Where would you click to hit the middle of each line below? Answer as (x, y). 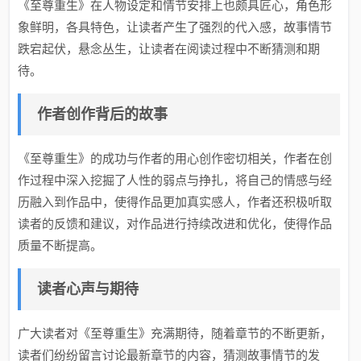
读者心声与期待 (88, 290)
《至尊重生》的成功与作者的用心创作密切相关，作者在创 (175, 159)
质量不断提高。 (60, 246)
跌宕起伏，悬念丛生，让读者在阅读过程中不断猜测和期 (169, 49)
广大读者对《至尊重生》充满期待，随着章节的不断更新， (175, 334)
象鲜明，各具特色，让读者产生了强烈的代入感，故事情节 (175, 27)
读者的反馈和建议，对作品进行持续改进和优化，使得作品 (175, 224)
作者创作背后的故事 (103, 115)
